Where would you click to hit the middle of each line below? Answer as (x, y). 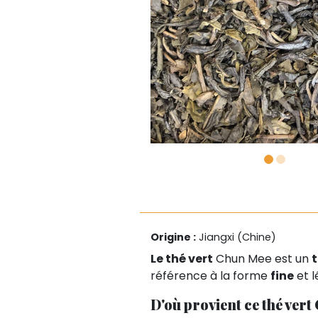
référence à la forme (210, 275)
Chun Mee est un (262, 258)
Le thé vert (182, 258)
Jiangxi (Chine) (236, 237)
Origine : (173, 237)
